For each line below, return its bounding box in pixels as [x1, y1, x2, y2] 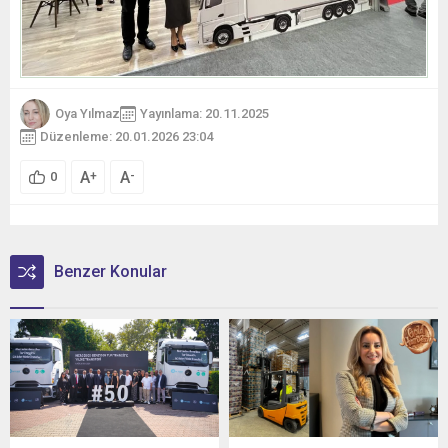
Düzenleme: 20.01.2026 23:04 [40, 129, 213, 145]
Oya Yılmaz [55, 106, 120, 122]
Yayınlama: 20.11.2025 [140, 106, 269, 122]
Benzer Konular [54, 261, 167, 281]
